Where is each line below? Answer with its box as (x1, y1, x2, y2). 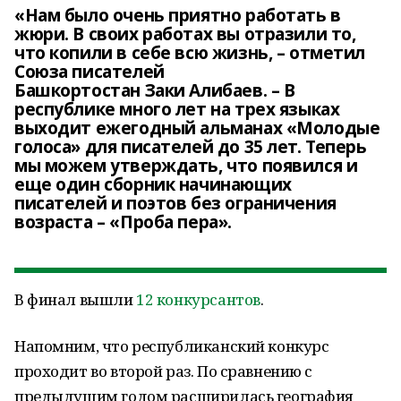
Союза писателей (14, 60, 165, 83)
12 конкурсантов (136, 289, 260, 310)
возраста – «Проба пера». (14, 210, 232, 234)
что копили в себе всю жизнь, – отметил (14, 41, 366, 64)
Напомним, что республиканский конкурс (14, 336, 329, 356)
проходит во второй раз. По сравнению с (14, 361, 313, 381)
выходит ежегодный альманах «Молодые (14, 116, 380, 140)
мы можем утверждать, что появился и (14, 154, 358, 177)
